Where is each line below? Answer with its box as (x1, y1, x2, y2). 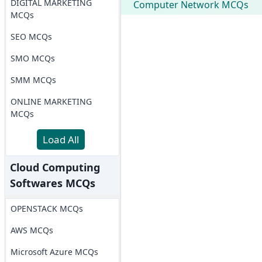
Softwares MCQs (9, 176, 95, 190)
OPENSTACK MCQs (10, 203, 83, 214)
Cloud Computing (9, 160, 100, 174)
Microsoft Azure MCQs (10, 246, 98, 257)
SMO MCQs (10, 53, 55, 64)
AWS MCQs (10, 225, 53, 236)
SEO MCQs (10, 31, 52, 42)
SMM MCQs (10, 74, 56, 85)
